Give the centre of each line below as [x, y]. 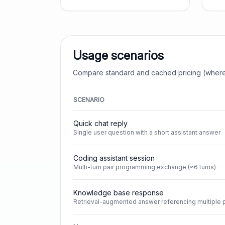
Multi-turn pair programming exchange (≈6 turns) [145, 167]
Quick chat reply [100, 123]
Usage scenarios [118, 55]
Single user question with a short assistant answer [147, 132]
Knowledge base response [119, 193]
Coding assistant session [114, 158]
